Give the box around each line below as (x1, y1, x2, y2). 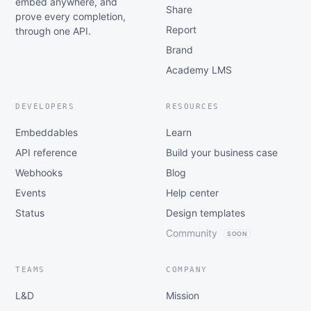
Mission (166, 289, 199, 301)
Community (166, 226, 220, 239)
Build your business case (166, 146, 278, 158)
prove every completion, (15, 10, 126, 22)
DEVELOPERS (15, 101, 75, 111)
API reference (15, 146, 77, 158)
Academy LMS (166, 63, 232, 76)
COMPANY (166, 264, 208, 274)
